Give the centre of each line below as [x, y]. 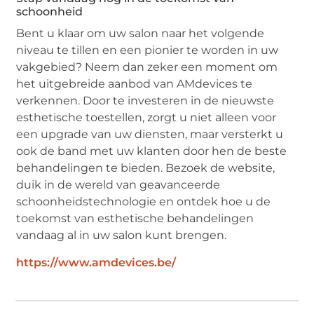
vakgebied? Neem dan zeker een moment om [147, 67]
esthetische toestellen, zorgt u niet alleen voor [146, 117]
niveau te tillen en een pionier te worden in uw [148, 50]
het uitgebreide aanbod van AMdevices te [135, 83]
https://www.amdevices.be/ [96, 262]
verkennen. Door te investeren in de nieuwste [145, 100]
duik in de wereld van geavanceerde [118, 184]
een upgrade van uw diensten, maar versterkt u [150, 134]
